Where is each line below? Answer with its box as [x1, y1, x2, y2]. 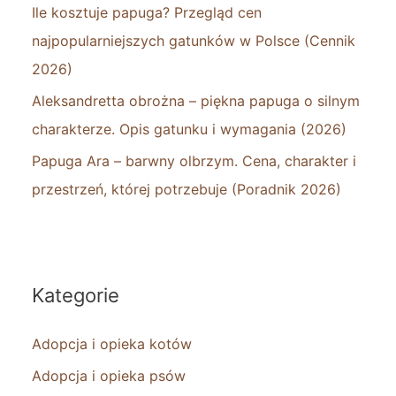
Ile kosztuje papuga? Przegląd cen [32, 3, 262, 21]
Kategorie [32, 283, 119, 307]
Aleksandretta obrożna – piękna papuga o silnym [32, 91, 360, 110]
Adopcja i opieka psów [32, 366, 186, 385]
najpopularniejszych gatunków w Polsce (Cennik [32, 31, 355, 49]
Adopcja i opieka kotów [32, 334, 192, 353]
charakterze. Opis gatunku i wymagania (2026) [32, 119, 346, 138]
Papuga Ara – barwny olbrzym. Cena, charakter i [32, 151, 356, 170]
